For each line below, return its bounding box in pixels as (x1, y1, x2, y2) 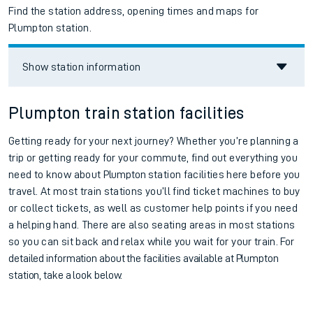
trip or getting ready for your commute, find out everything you (8, 152, 298, 164)
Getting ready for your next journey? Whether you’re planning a (8, 136, 299, 147)
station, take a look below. (8, 270, 123, 282)
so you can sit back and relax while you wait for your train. (8, 236, 281, 248)
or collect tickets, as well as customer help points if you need (8, 203, 298, 214)
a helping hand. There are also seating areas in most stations (8, 219, 296, 231)
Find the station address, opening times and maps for (8, 6, 259, 17)
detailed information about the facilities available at (8, 253, 236, 265)
